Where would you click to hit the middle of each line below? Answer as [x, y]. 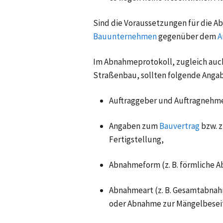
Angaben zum [133, 126]
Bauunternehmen [125, 36]
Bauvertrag [179, 126]
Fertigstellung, [136, 139]
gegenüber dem [187, 36]
